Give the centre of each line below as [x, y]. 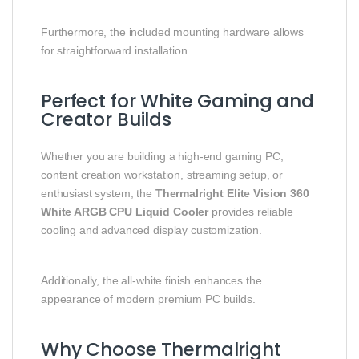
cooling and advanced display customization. [151, 230]
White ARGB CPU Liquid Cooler [125, 211]
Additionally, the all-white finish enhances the [151, 280]
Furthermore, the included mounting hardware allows [172, 32]
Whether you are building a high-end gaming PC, [162, 156]
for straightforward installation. [116, 50]
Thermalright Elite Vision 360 [232, 193]
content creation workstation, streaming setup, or [162, 174]
